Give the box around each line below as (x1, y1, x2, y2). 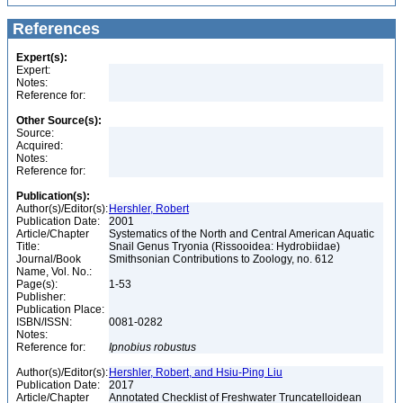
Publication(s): (16, 190, 90, 202)
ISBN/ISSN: (16, 316, 72, 328)
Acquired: (16, 139, 63, 152)
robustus (154, 341, 196, 354)
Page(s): (16, 278, 58, 291)
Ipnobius (109, 341, 151, 354)
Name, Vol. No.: (16, 265, 92, 278)
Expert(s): (16, 51, 67, 64)
